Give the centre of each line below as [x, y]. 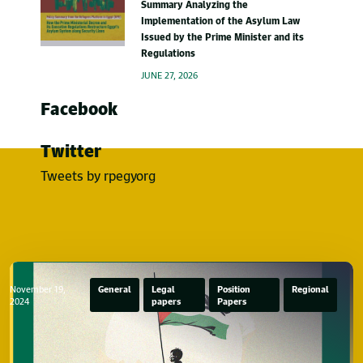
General [114, 289]
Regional [310, 289]
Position [234, 289]
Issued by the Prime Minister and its [223, 37]
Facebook [79, 109]
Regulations [169, 53]
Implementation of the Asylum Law [221, 21]
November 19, [38, 289]
